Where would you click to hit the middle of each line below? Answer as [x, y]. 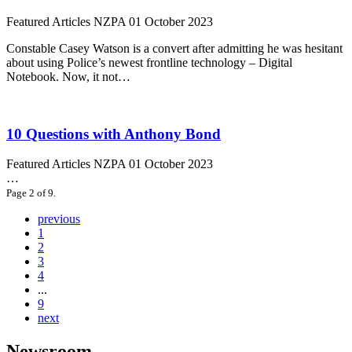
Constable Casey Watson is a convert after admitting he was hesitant [174, 48]
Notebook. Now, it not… [68, 77]
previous [59, 219]
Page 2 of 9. [31, 193]
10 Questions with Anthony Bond [114, 134]
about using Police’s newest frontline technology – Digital [149, 62]
